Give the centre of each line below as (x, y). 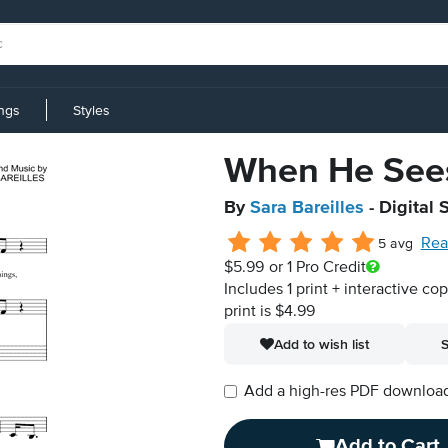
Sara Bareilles (307, 208)
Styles (91, 110)
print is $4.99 (269, 312)
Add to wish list (321, 344)
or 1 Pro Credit (317, 268)
